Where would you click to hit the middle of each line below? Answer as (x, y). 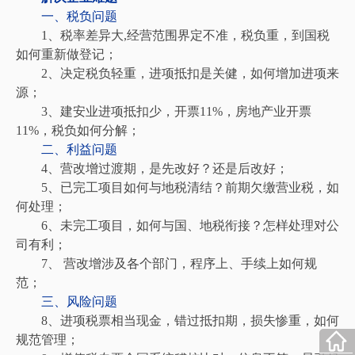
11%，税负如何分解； (78, 130)
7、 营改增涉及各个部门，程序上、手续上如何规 (166, 263)
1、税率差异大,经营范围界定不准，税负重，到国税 (173, 35)
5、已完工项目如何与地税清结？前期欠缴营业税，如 (177, 187)
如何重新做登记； (67, 54)
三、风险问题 (67, 301)
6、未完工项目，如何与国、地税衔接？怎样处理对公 (177, 225)
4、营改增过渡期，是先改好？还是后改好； (152, 168)
